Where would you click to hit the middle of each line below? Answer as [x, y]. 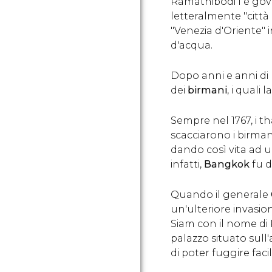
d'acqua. [192, 45]
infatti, [187, 164]
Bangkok [227, 164]
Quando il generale [221, 195]
